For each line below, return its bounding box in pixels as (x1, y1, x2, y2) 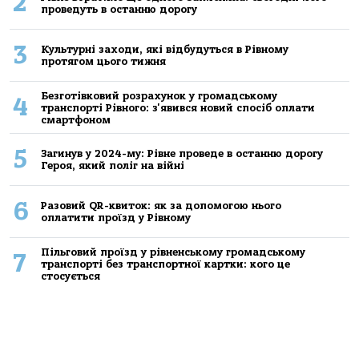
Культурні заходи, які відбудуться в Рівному (40, 43, 288, 56)
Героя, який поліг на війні (40, 159, 184, 172)
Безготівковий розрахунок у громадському (40, 89, 277, 102)
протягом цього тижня (40, 55, 166, 68)
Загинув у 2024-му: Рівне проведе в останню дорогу (40, 147, 323, 160)
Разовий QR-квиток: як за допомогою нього (40, 200, 281, 212)
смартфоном (40, 113, 111, 126)
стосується (40, 269, 100, 282)
